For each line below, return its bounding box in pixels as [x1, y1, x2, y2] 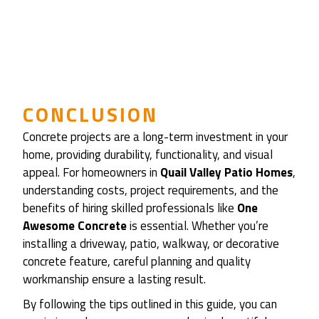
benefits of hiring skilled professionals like [23, 199, 237, 218]
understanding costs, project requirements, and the [23, 181, 278, 200]
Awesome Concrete [23, 216, 127, 236]
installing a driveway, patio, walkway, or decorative [23, 234, 279, 253]
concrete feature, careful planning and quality [23, 252, 251, 271]
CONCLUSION [23, 99, 158, 130]
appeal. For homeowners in [23, 163, 160, 182]
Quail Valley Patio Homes [160, 163, 293, 182]
